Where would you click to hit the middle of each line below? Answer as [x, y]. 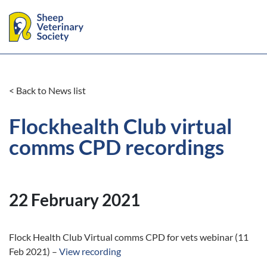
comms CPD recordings [117, 147]
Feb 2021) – [34, 251]
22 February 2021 [74, 200]
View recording [90, 251]
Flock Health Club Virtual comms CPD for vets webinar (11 [129, 237]
